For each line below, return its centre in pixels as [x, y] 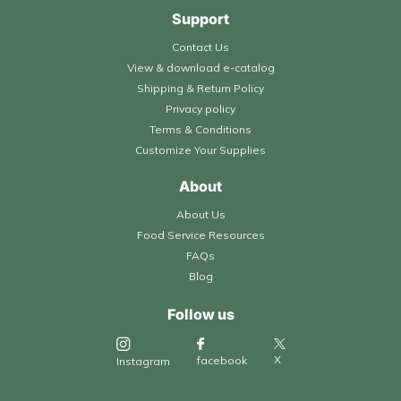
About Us [200, 215]
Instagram [143, 361]
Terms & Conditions [200, 130]
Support [200, 19]
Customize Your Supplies [200, 150]
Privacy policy [200, 109]
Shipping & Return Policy [200, 89]
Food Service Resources [200, 235]
